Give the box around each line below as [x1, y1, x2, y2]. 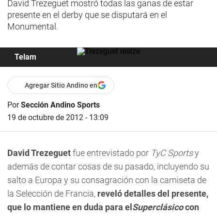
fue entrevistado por [71, 148, 151, 158]
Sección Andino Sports [21, 100, 100, 109]
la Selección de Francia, [7, 188, 97, 199]
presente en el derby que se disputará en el [7, 10, 167, 20]
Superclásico [132, 202, 183, 212]
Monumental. [7, 21, 58, 31]
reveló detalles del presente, [97, 188, 208, 199]
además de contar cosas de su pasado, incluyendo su [7, 161, 209, 171]
